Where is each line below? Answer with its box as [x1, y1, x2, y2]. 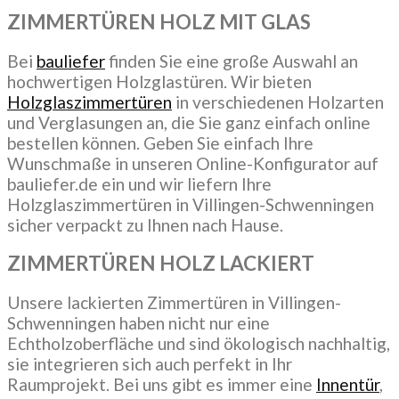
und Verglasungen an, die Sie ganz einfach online [7, 111, 370, 133]
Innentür [316, 374, 379, 395]
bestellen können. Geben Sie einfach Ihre [7, 132, 313, 153]
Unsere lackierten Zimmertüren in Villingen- [7, 292, 341, 313]
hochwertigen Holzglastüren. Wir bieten [7, 70, 312, 92]
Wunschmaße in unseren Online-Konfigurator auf [7, 152, 379, 174]
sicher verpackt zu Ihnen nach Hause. [7, 214, 283, 235]
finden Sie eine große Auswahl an [105, 50, 358, 71]
